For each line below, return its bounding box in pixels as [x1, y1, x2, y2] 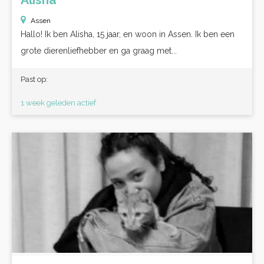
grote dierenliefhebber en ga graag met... [21, 46, 177, 55]
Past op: [21, 75, 48, 84]
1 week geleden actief [21, 98, 96, 107]
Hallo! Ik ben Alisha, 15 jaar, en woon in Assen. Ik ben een [21, 29, 235, 39]
